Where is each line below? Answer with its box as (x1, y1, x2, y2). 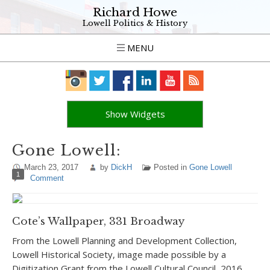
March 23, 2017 (24, 163, 78, 172)
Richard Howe (93, 5, 177, 19)
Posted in (154, 163, 189, 172)
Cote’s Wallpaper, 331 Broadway (12, 215, 184, 228)
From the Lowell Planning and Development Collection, (12, 234, 237, 246)
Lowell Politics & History (83, 18, 187, 28)
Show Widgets (105, 108, 165, 120)
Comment (30, 174, 64, 183)
